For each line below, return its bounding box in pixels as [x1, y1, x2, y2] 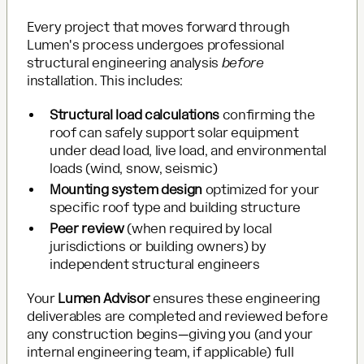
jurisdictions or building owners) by [50, 238, 266, 254]
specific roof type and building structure [50, 199, 301, 215]
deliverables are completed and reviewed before [27, 308, 328, 324]
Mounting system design [50, 181, 202, 197]
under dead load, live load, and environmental [50, 142, 327, 158]
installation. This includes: [27, 72, 184, 89]
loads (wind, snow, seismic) [50, 160, 218, 176]
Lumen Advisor [58, 290, 150, 306]
